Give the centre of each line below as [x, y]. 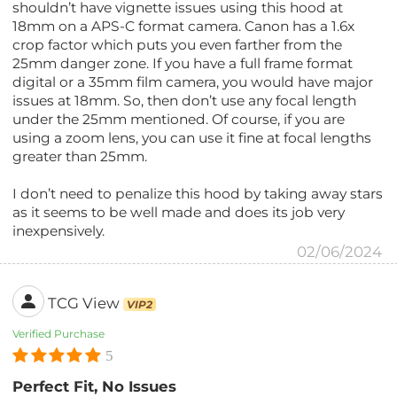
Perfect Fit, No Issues [95, 386]
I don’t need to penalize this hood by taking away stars [198, 193]
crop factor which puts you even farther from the [178, 44]
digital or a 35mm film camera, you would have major [193, 82]
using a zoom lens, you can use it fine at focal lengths [192, 137]
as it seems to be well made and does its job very [179, 212]
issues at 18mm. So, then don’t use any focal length [185, 100]
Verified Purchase [59, 333]
